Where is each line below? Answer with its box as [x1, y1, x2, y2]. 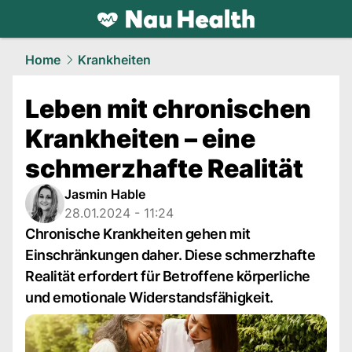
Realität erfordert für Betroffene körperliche [25, 268, 310, 284]
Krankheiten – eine [25, 123, 255, 154]
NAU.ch [103, 30, 153, 46]
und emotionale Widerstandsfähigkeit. [25, 289, 273, 306]
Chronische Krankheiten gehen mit [25, 225, 251, 242]
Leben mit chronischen [25, 93, 311, 124]
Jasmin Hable [64, 186, 145, 202]
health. [57, 30, 103, 46]
